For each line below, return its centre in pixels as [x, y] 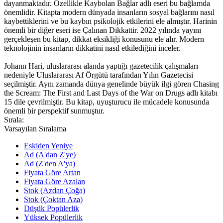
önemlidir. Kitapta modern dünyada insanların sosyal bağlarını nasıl [109, 12]
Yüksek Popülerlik [53, 217]
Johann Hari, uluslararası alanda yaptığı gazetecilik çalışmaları [101, 66]
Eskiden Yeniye [48, 145]
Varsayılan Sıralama [35, 128]
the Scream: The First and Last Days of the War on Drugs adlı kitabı [111, 93]
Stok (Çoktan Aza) [53, 199]
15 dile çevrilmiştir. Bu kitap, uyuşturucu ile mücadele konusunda [107, 102]
